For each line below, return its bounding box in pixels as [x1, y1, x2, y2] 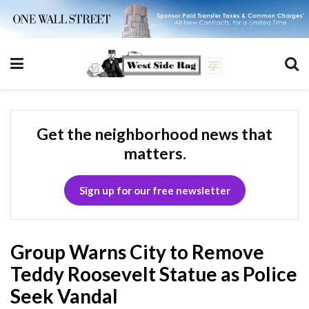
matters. [123, 143, 186, 163]
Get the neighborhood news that [37, 123, 272, 143]
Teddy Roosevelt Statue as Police [10, 261, 297, 286]
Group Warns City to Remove [10, 239, 264, 263]
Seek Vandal [10, 283, 118, 308]
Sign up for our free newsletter [79, 183, 230, 197]
